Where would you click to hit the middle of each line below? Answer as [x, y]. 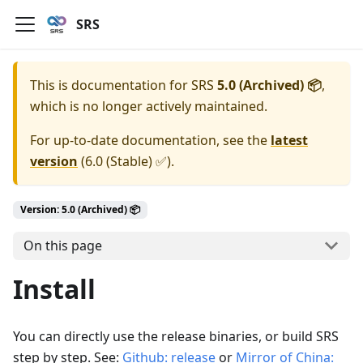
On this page [62, 246]
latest [289, 140]
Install [54, 288]
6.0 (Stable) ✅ [126, 161]
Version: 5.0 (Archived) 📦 [80, 209]
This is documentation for [111, 85]
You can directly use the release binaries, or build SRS [176, 336]
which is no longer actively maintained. [149, 106]
